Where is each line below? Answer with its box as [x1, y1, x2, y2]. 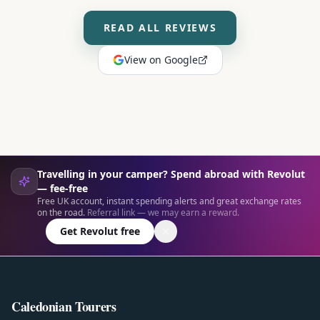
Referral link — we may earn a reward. [87, 206, 239, 219]
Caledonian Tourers [11, 297, 116, 316]
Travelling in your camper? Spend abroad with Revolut [37, 167, 305, 181]
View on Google [124, 53, 198, 66]
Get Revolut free [60, 224, 140, 238]
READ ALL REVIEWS [103, 21, 217, 34]
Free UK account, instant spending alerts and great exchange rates [37, 195, 301, 207]
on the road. [37, 206, 85, 219]
